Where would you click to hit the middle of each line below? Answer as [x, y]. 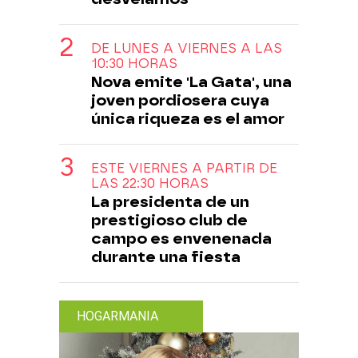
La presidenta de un [170, 202]
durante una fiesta [166, 257]
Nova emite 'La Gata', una [191, 82]
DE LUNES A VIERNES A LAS [187, 49]
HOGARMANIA [117, 316]
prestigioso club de [169, 221]
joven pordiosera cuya [180, 101]
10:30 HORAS [134, 64]
